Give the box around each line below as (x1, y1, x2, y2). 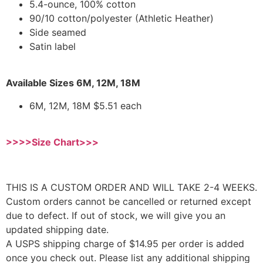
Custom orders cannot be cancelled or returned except (6, 195, 251, 207)
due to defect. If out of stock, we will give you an (6, 209, 225, 221)
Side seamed (29, 26, 86, 38)
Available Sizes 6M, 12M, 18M (6, 77, 140, 89)
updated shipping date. (6, 223, 109, 235)
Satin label (29, 40, 76, 52)
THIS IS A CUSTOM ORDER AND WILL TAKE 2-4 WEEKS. (6, 181, 257, 193)
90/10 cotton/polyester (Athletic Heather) (29, 12, 214, 24)
